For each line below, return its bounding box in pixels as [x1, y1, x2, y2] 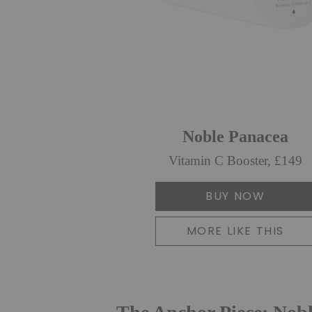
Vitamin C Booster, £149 [168, 153, 302, 169]
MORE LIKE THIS [186, 222, 284, 239]
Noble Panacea [182, 127, 288, 146]
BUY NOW [205, 187, 265, 204]
